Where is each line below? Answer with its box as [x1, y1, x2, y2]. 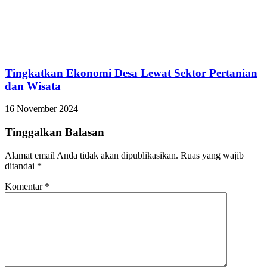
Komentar [5, 181, 45, 191]
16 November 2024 [5, 104, 78, 114]
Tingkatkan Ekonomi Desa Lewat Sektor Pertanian [5, 66, 257, 79]
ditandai [5, 160, 37, 171]
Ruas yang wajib [181, 150, 244, 160]
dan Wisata [5, 79, 61, 92]
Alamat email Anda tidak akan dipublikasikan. [5, 150, 178, 160]
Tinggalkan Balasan [5, 126, 104, 139]
